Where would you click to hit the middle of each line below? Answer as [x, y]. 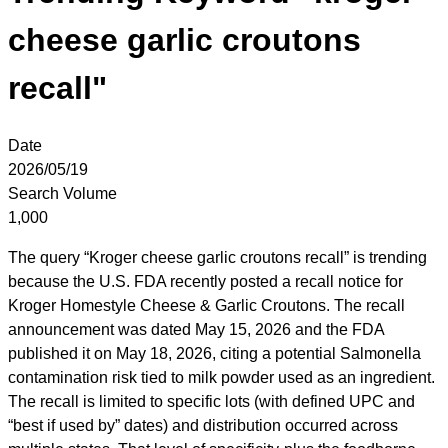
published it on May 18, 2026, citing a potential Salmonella [214, 353]
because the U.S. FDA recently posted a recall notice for [205, 281]
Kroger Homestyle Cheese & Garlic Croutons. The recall [206, 305]
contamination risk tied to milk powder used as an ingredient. [221, 377]
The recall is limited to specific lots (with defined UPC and [211, 401]
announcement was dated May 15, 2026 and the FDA [196, 329]
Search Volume [62, 193]
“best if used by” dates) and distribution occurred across [203, 425]
